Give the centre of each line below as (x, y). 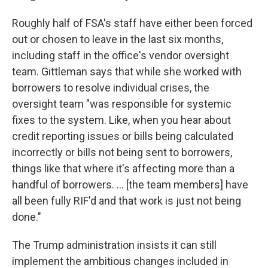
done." (27, 217)
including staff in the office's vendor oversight (121, 55)
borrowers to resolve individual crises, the (111, 88)
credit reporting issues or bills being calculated (123, 136)
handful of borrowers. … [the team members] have (130, 185)
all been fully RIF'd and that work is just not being (127, 201)
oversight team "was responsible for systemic (122, 104)
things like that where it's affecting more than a (123, 168)
